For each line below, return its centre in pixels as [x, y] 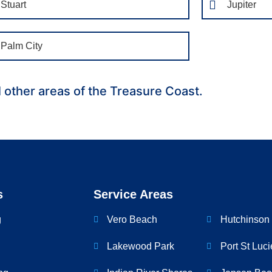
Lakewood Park [141, 246]
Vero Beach [132, 220]
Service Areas [133, 195]
